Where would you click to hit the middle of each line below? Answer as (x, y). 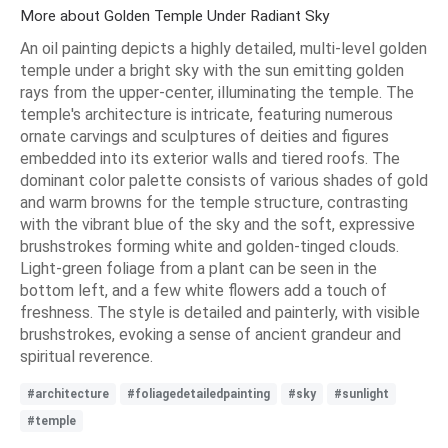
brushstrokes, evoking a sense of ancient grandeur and (210, 335)
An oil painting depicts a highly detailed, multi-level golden (223, 49)
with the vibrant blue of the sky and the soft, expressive (217, 225)
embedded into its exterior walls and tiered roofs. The (210, 159)
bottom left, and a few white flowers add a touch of (203, 291)
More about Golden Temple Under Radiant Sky (174, 16)
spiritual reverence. (86, 357)
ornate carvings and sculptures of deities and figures (204, 137)
